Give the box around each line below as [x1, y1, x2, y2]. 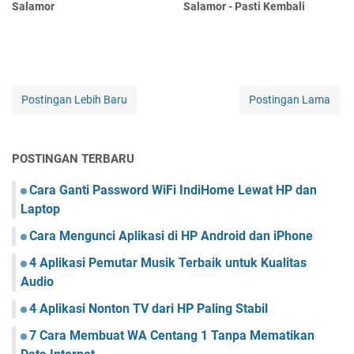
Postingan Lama [249, 92, 330, 106]
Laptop [21, 201, 60, 217]
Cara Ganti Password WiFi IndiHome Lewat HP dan [29, 182, 317, 198]
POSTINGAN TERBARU [12, 151, 134, 166]
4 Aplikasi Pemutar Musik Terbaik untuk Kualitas [29, 254, 307, 270]
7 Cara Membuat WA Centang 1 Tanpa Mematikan [29, 327, 314, 343]
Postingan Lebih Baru [21, 92, 127, 106]
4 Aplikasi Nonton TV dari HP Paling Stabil [29, 300, 268, 316]
